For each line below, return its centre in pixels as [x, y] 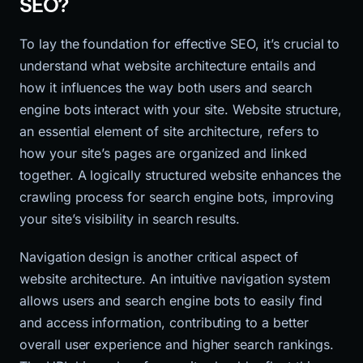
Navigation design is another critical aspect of [159, 257]
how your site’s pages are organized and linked [163, 154]
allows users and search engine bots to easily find [171, 301]
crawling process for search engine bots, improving [177, 197]
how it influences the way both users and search [166, 88]
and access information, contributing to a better [164, 323]
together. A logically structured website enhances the [180, 175]
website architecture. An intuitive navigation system [175, 279]
